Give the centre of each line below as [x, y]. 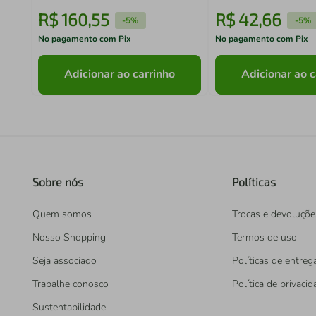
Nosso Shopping [69, 237]
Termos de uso [265, 237]
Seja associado [65, 261]
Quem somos [62, 214]
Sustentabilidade [69, 307]
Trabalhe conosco [71, 284]
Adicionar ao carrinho [120, 74]
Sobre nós [58, 182]
